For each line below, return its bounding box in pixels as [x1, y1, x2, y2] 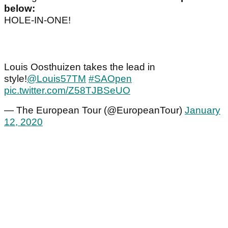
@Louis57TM [27, 73, 86, 84]
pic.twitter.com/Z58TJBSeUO [4, 85, 130, 96]
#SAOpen [89, 73, 132, 84]
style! [4, 73, 27, 84]
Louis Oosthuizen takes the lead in [4, 62, 155, 73]
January [185, 105, 220, 116]
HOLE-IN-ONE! [4, 15, 71, 26]
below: [4, 3, 35, 14]
